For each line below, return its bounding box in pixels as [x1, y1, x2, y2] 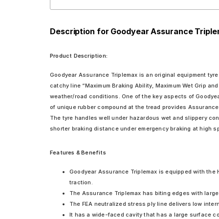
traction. [69, 179, 93, 186]
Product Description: [50, 52, 108, 59]
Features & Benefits [50, 149, 106, 156]
